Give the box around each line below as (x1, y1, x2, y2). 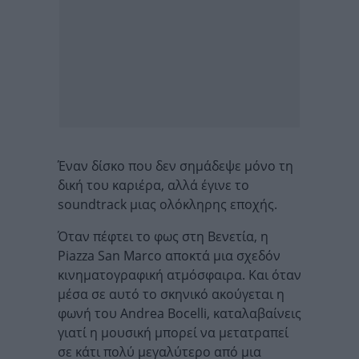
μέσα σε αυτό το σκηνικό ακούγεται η (58, 285, 284, 303)
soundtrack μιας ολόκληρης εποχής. (58, 196, 277, 213)
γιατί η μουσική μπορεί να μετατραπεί (58, 324, 288, 341)
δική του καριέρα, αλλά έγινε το (58, 176, 249, 194)
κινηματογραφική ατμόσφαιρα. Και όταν (58, 266, 301, 284)
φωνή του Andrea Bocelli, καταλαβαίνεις (58, 305, 301, 322)
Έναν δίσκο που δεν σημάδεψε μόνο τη (58, 157, 293, 175)
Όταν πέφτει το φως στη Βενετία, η (58, 228, 268, 245)
